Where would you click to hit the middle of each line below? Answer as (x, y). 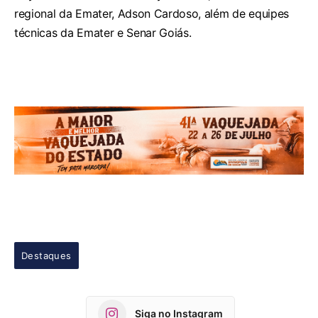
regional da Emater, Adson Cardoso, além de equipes (152, 14)
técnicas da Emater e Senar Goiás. (103, 33)
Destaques (46, 255)
